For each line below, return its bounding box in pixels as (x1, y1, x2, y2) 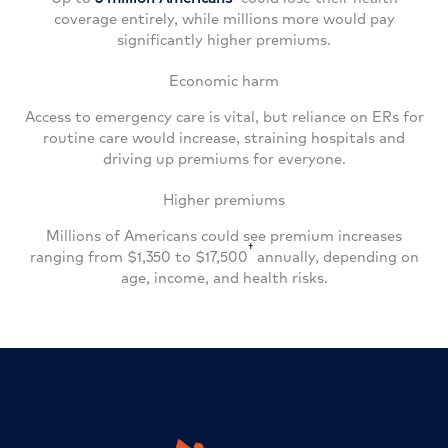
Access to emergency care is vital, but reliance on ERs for (24, 106, 424, 126)
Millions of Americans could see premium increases (46, 225, 402, 245)
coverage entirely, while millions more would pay (53, 8, 395, 28)
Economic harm (169, 70, 279, 90)
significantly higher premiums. (117, 29, 331, 49)
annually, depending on (252, 246, 419, 266)
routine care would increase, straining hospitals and (43, 127, 405, 147)
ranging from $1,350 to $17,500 (29, 246, 248, 266)
